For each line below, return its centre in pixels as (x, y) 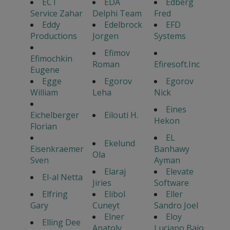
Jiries (102, 183)
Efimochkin (51, 59)
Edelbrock (123, 25)
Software (171, 183)
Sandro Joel (176, 206)
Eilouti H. (121, 115)
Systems (170, 36)
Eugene (45, 70)
